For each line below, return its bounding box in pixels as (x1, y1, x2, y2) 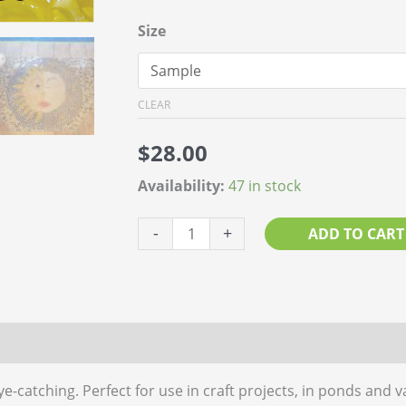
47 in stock (228, 176, 301, 197)
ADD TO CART (307, 223, 404, 244)
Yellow (137, 271, 180, 292)
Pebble (137, 245, 184, 266)
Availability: (138, 176, 225, 197)
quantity (137, 297, 194, 318)
